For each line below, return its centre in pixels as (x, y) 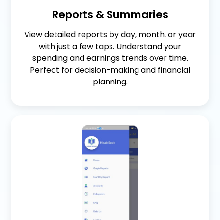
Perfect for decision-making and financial (110, 70)
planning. (110, 82)
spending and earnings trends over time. (110, 58)
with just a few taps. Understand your (110, 46)
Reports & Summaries (110, 14)
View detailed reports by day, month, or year (110, 34)
